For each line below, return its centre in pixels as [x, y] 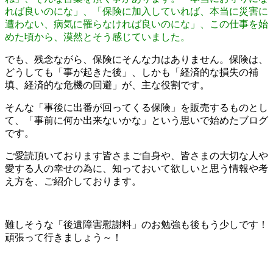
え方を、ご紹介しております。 [73, 181]
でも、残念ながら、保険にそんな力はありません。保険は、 [136, 59]
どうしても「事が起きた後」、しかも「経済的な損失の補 [132, 72]
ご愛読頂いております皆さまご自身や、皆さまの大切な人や [136, 155]
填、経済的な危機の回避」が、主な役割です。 [107, 85]
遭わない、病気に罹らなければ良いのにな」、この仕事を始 [136, 24]
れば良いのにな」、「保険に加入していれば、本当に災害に [136, 11]
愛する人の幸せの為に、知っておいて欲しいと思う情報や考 [136, 168]
